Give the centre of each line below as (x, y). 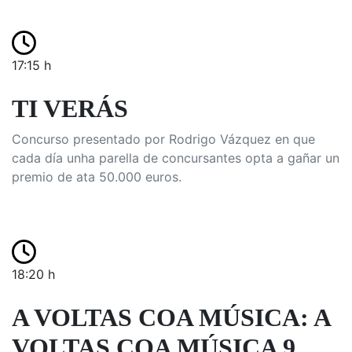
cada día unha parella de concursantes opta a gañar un (176, 158)
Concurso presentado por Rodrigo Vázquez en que (163, 139)
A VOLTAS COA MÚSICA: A (171, 317)
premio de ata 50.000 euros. (97, 177)
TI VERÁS (70, 108)
